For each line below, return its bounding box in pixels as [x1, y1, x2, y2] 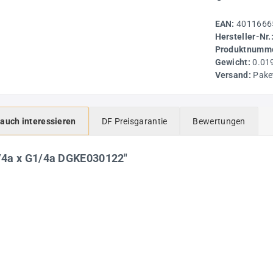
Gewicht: [214, 57, 253, 67]
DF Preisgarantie [101, 116, 168, 126]
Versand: [214, 69, 253, 80]
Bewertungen [193, 116, 246, 126]
